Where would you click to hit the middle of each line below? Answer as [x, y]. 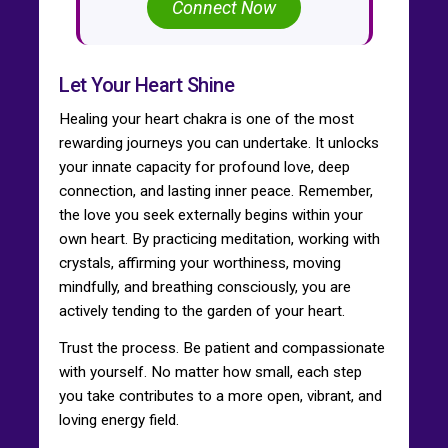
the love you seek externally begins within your [211, 214]
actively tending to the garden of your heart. [202, 310]
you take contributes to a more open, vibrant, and [220, 395]
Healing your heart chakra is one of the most [206, 118]
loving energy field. [119, 419]
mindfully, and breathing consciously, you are [205, 286]
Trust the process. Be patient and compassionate [222, 347]
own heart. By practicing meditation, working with [219, 238]
